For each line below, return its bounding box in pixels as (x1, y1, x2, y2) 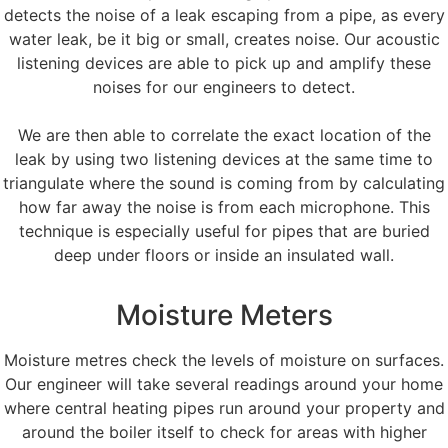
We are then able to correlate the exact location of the (17, 124, 431, 145)
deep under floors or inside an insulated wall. (54, 244, 394, 265)
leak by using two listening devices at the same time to (15, 148, 433, 169)
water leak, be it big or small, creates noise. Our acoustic (8, 28, 440, 49)
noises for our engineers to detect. (93, 76, 355, 97)
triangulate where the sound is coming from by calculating (3, 172, 445, 193)
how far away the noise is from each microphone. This (18, 196, 430, 217)
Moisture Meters (115, 297, 333, 332)
